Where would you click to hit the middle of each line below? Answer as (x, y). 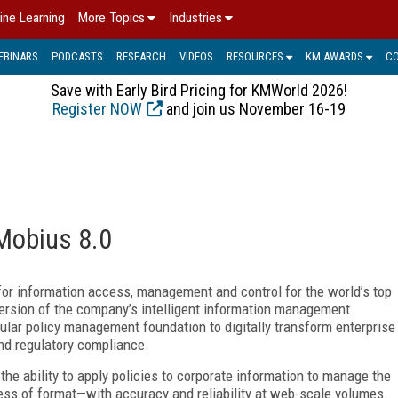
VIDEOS (196, 56)
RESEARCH (141, 56)
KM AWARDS (334, 56)
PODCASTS (77, 56)
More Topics (111, 18)
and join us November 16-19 (254, 108)
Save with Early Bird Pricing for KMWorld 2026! (199, 90)
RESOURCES (255, 56)
